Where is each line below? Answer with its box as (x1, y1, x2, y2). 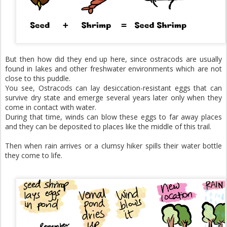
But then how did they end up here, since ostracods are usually (5, 54, 222, 64)
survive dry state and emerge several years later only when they (5, 92, 222, 102)
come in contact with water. (5, 102, 96, 112)
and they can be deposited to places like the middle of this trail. (5, 121, 211, 131)
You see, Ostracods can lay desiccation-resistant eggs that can (5, 83, 222, 93)
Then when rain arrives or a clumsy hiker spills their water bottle (5, 140, 222, 150)
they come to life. (5, 150, 62, 160)
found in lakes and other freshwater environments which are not (5, 63, 222, 73)
